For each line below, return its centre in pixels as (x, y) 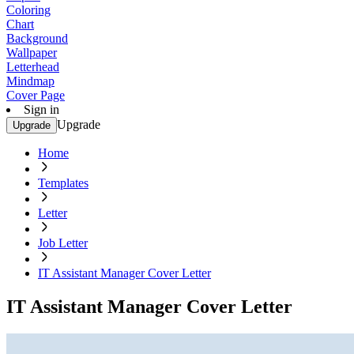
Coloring (28, 10)
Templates (63, 183)
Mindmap (30, 81)
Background (37, 38)
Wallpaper (32, 53)
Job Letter (63, 243)
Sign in (41, 109)
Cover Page (36, 95)
